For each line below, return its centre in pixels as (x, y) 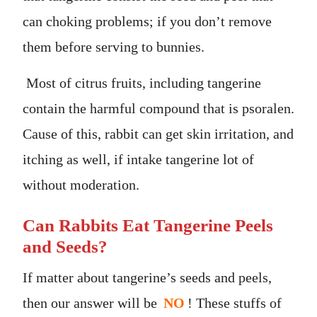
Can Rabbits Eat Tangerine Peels (148, 225)
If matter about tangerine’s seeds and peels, (147, 277)
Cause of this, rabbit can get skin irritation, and (158, 133)
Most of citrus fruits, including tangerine (142, 82)
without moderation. (81, 184)
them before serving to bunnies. (114, 46)
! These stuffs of (235, 302)
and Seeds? (65, 246)
